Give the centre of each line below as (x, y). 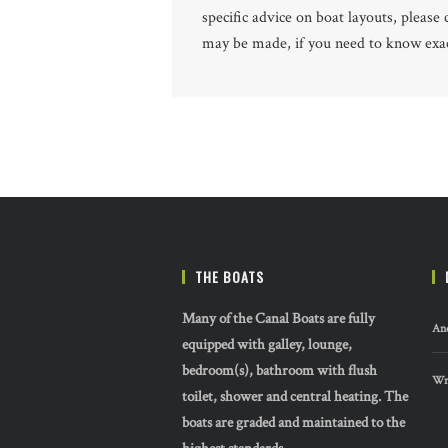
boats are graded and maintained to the (293, 423)
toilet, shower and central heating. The (295, 397)
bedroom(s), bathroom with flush (279, 371)
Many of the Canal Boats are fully (278, 319)
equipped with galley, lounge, (267, 345)
